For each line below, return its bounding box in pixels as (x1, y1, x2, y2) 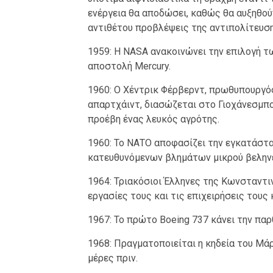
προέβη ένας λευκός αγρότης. (87, 113, 219, 126)
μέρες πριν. (87, 252, 138, 264)
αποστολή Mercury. (87, 60, 171, 73)
